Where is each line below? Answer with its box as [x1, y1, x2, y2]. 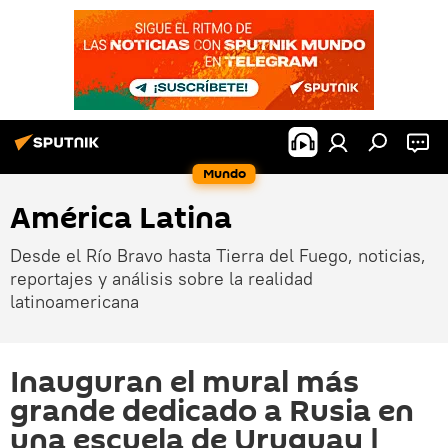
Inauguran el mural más [10, 361, 359, 404]
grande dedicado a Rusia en [10, 390, 414, 433]
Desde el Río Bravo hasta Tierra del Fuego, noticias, [10, 244, 426, 267]
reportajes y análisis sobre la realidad [10, 267, 313, 290]
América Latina [10, 197, 232, 240]
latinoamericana [10, 290, 139, 313]
